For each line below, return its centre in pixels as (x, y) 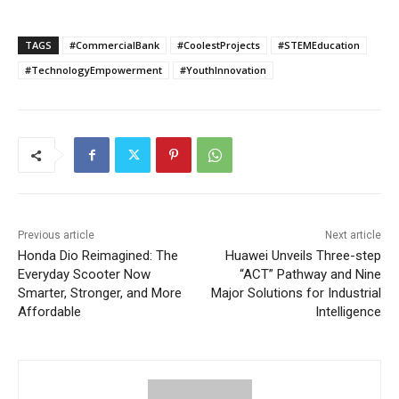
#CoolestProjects (219, 45)
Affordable (49, 312)
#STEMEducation (319, 45)
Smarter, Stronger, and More (100, 293)
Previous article (56, 236)
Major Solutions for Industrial (296, 293)
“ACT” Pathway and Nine (310, 275)
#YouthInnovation (223, 70)
